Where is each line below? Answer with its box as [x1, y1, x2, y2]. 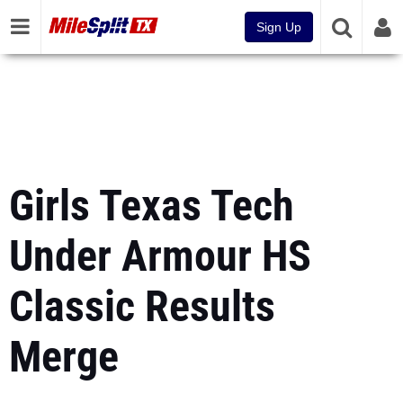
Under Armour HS [9, 230, 311, 282]
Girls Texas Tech [9, 180, 294, 231]
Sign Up [256, 20, 301, 34]
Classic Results [9, 281, 275, 332]
